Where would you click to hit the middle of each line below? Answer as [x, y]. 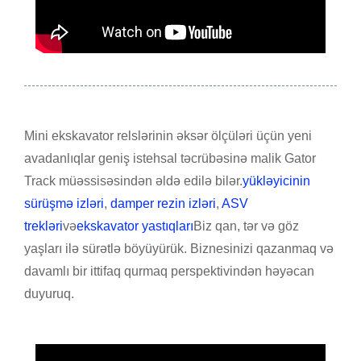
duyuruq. [49, 294]
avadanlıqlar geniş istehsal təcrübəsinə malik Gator [170, 159]
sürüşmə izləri [64, 204]
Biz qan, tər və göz [246, 226]
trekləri [44, 226]
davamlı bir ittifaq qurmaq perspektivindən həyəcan [169, 272]
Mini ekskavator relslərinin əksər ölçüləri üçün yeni [168, 136]
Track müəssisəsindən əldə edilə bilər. [133, 181]
